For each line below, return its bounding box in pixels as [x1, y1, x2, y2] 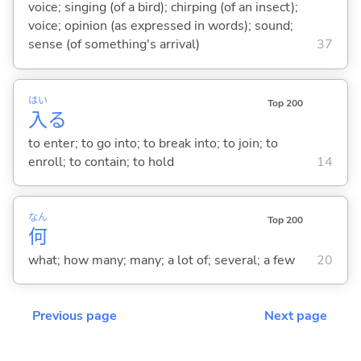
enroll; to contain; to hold [27, 152, 174, 171]
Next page [264, 307, 327, 326]
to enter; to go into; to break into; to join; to [27, 134, 278, 152]
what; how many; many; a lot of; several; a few [27, 251, 295, 269]
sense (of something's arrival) [27, 35, 200, 54]
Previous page [32, 307, 117, 326]
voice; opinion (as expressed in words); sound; [27, 17, 293, 35]
